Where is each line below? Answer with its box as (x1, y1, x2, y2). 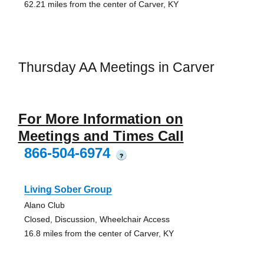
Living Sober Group (24, 184, 112, 194)
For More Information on (18, 110, 183, 127)
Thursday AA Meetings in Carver (18, 60, 214, 75)
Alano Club (24, 200, 65, 210)
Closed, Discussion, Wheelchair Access (24, 214, 170, 224)
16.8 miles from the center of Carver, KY (24, 228, 174, 238)
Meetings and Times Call (18, 127, 184, 144)
